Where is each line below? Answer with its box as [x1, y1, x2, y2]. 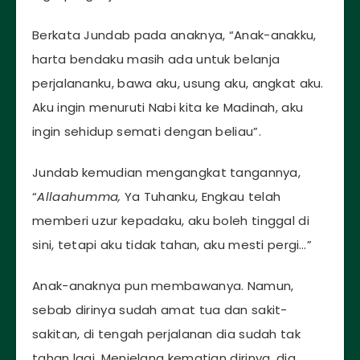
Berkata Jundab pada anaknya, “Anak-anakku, [32, 27, 317, 44]
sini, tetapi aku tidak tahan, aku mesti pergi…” [32, 235, 313, 253]
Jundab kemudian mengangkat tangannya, [32, 163, 301, 181]
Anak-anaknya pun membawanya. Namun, [32, 276, 294, 294]
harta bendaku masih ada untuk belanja [32, 51, 280, 68]
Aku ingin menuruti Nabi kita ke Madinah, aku [32, 99, 304, 117]
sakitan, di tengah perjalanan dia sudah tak [32, 325, 301, 342]
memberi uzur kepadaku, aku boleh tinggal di [32, 211, 309, 229]
